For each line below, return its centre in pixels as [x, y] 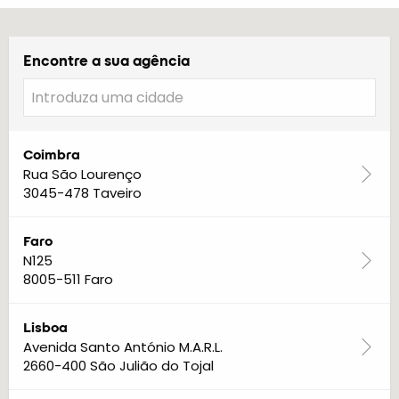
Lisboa [45, 327]
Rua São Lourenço [82, 174]
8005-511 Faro [68, 279]
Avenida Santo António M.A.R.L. [123, 346]
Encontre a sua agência [106, 61]
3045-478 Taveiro [82, 192]
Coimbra [52, 154]
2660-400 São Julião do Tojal [118, 365]
